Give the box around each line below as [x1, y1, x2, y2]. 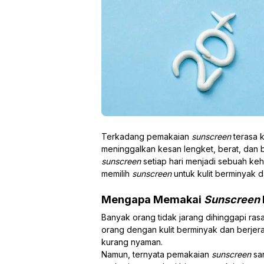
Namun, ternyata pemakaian [101, 249, 212, 259]
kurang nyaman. [101, 236, 163, 247]
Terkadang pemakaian [101, 131, 192, 141]
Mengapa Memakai [101, 193, 204, 206]
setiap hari [143, 156, 183, 166]
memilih [101, 168, 132, 179]
